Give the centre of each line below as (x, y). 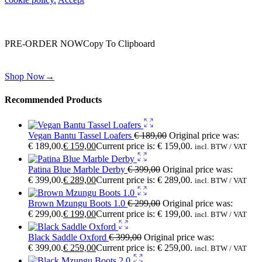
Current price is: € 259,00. (144, 247)
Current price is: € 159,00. (144, 146)
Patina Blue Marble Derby (78, 169)
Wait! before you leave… (51, 11)
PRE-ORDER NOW (44, 44)
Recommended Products (53, 99)
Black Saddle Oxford (68, 237)
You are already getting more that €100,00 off (89, 23)
